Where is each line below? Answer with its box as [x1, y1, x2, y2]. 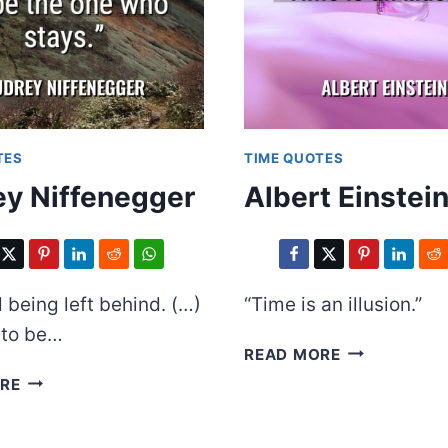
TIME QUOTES [244, 149, 344, 166]
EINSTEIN [339, 363, 414, 383]
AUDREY [19, 369, 87, 389]
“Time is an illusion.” [244, 292, 422, 316]
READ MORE [244, 344, 341, 364]
